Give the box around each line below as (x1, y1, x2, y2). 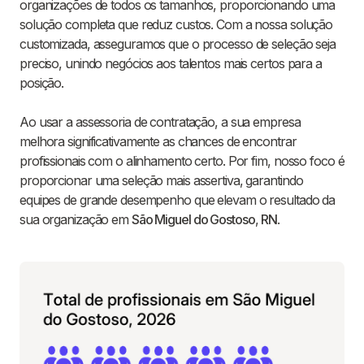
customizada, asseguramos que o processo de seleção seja (19, 36, 336, 53)
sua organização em (19, 211, 132, 228)
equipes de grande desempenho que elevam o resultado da (19, 192, 336, 209)
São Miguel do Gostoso (131, 211, 255, 228)
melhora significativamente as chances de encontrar (19, 133, 297, 150)
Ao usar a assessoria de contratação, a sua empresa (19, 114, 301, 131)
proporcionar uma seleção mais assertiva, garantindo (19, 172, 303, 189)
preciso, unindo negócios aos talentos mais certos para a (19, 55, 322, 72)
